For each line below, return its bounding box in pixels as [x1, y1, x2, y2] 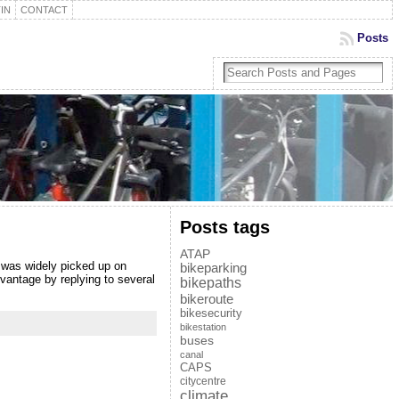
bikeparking [179, 261, 247, 275]
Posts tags [179, 216, 270, 237]
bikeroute [179, 291, 233, 306]
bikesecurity [179, 306, 242, 320]
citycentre [179, 375, 226, 387]
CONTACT [20, 4, 68, 15]
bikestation [179, 322, 226, 332]
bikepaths [179, 275, 241, 290]
